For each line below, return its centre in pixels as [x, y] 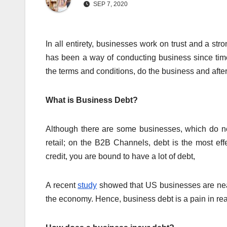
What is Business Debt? [92, 100]
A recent [62, 185]
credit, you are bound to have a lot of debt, [120, 156]
